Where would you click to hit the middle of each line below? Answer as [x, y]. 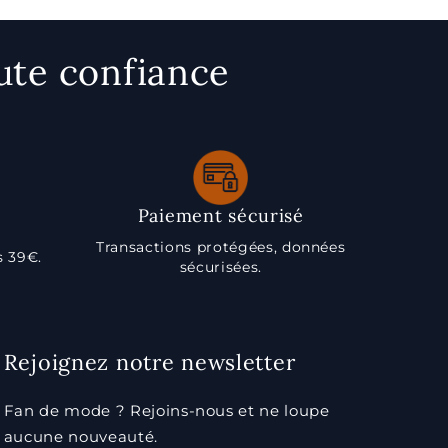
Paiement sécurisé [220, 215]
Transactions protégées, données [221, 247]
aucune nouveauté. [80, 436]
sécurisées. [220, 267]
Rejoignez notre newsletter [149, 362]
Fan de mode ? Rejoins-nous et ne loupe [166, 410]
